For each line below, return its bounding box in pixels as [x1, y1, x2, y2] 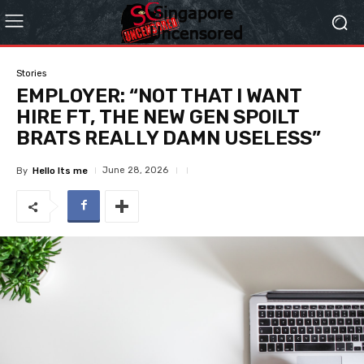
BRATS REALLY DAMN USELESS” [16, 127, 321, 149]
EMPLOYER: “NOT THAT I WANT [16, 84, 301, 107]
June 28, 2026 [102, 165, 168, 175]
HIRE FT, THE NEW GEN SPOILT [16, 106, 299, 128]
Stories [16, 67, 46, 79]
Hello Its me [32, 165, 88, 176]
